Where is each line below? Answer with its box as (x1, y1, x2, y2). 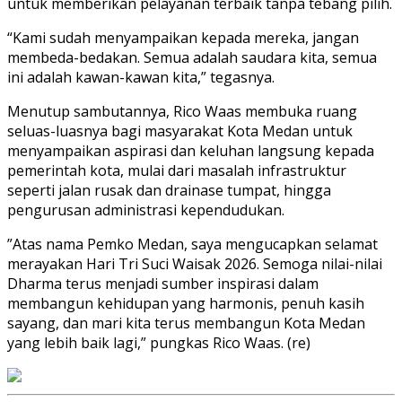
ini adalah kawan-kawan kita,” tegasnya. (7, 66, 275, 87)
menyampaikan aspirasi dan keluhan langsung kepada (7, 140, 374, 161)
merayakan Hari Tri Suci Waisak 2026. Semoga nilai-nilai (7, 253, 382, 274)
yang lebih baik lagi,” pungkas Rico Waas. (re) (7, 332, 310, 353)
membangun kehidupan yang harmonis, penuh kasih (7, 293, 364, 313)
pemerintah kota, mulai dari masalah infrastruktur (7, 160, 346, 180)
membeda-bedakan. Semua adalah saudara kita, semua (7, 47, 377, 67)
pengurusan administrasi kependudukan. (7, 199, 284, 220)
